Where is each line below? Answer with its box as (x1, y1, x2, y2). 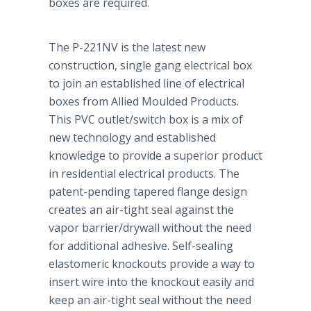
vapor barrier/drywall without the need (49, 220, 251, 235)
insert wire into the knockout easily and (49, 274, 254, 289)
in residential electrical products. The (49, 166, 239, 181)
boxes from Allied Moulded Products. (49, 94, 239, 109)
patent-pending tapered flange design (49, 184, 247, 199)
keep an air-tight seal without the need (49, 292, 251, 308)
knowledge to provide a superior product (49, 148, 262, 163)
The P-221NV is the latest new (49, 40, 205, 55)
